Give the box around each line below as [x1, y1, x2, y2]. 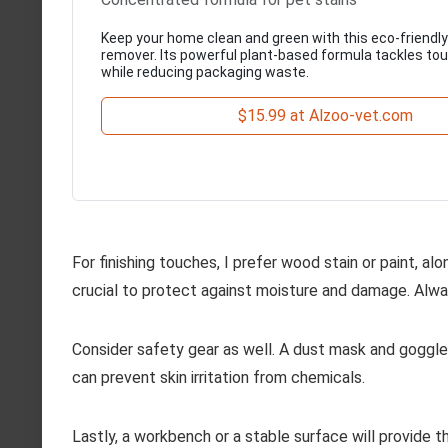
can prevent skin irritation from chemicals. [72, 367, 365, 387]
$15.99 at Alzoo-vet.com [237, 106, 413, 126]
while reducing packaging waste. [101, 64, 309, 81]
